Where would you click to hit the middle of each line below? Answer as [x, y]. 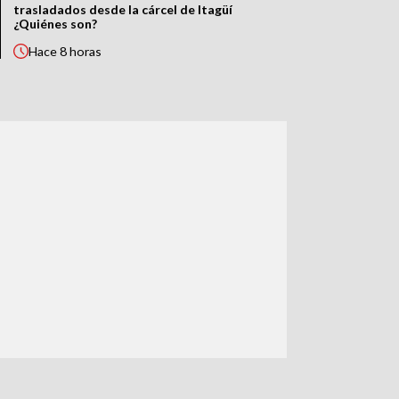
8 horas [81, 52]
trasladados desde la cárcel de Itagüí [123, 10]
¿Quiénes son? [56, 24]
